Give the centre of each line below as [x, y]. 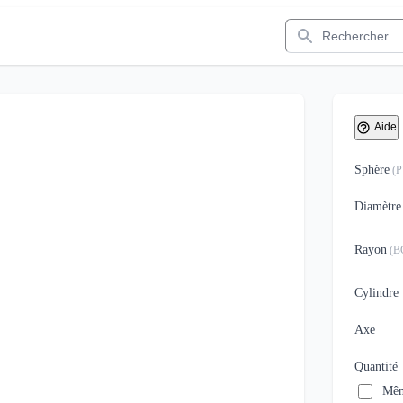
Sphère [372, 170]
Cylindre [376, 293]
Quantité [376, 367]
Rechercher [317, 26]
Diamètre [377, 206]
